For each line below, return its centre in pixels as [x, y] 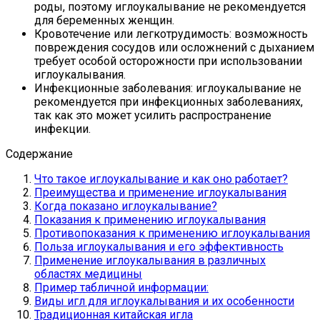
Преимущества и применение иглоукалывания [160, 192]
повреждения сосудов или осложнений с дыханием [174, 47]
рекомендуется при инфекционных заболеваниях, [169, 101]
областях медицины [88, 274]
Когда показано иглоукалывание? [126, 206]
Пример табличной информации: [121, 287]
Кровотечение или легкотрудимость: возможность [171, 34]
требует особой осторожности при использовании [168, 61]
